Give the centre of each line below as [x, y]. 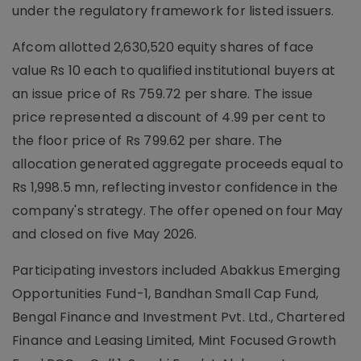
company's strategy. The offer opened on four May [178, 211]
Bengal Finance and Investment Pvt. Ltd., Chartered [179, 317]
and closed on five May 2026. [105, 234]
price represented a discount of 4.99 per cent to [169, 117]
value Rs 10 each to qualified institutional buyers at [174, 71]
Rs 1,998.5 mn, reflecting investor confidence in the [175, 187]
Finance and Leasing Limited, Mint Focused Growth [174, 340]
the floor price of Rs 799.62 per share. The [147, 141]
